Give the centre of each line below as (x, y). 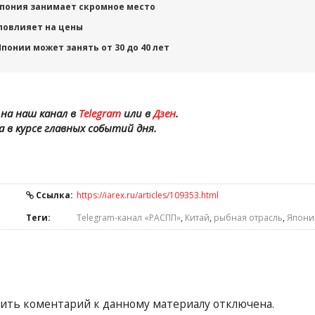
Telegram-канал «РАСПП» (129, 218)
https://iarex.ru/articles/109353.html (148, 195)
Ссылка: (53, 195)
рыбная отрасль (248, 218)
